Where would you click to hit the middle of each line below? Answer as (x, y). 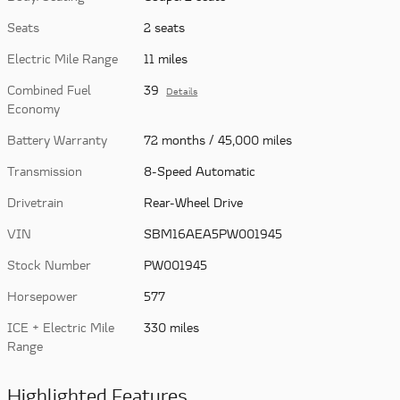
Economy (33, 108)
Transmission (45, 171)
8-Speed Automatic (200, 171)
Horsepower (42, 296)
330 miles (172, 327)
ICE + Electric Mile (61, 327)
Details (182, 91)
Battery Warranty (57, 139)
